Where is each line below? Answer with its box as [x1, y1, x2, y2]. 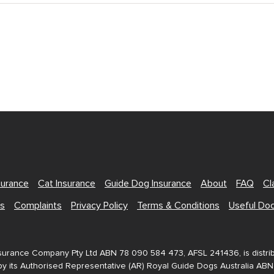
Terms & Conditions [137, 201, 220, 210]
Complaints [14, 201, 62, 210]
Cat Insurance [38, 179, 95, 188]
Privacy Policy [71, 201, 128, 210]
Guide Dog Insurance [105, 179, 191, 188]
